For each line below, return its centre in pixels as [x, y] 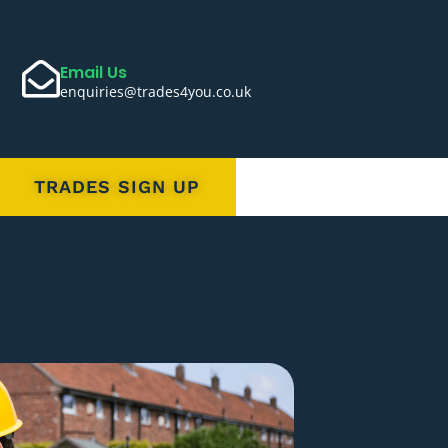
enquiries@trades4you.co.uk [156, 91]
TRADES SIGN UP [117, 187]
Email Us [94, 72]
